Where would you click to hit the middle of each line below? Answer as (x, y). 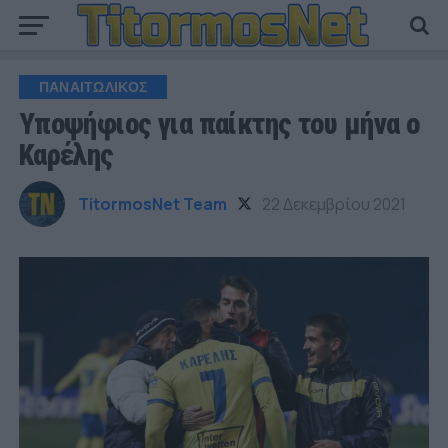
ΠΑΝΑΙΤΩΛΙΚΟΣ (93, 87)
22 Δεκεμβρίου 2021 (333, 204)
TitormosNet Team (152, 204)
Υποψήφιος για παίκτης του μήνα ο (219, 124)
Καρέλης (66, 155)
